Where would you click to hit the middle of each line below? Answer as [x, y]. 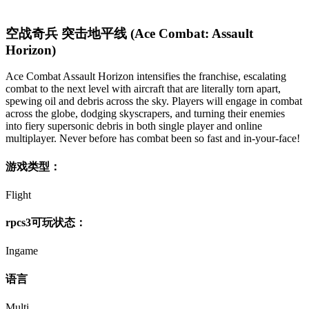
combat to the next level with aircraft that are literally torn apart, [143, 89]
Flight [18, 195]
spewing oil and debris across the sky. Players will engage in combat [154, 101]
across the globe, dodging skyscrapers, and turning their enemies [145, 114]
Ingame [22, 251]
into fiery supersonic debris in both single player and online [134, 126]
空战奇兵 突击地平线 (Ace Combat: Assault [129, 33]
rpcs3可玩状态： [46, 223]
